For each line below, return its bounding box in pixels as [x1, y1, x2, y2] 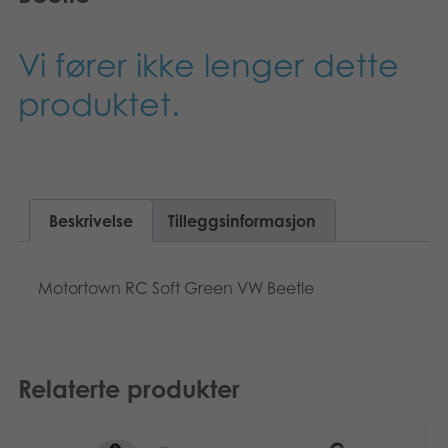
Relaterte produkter [18, 374, 240, 405]
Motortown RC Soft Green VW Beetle [38, 278, 314, 299]
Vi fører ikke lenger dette [18, 44, 399, 84]
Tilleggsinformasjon [167, 210, 316, 231]
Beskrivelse [49, 210, 134, 231]
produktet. [18, 83, 180, 123]
